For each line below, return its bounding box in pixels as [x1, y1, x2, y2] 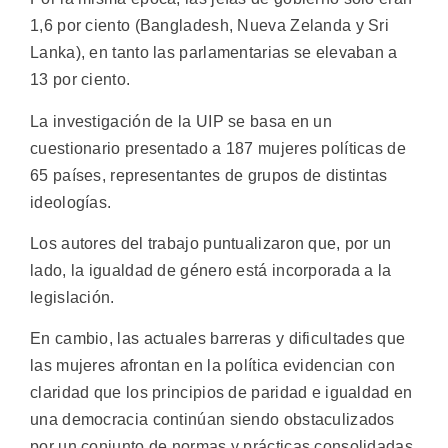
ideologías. [30, 193, 112, 211]
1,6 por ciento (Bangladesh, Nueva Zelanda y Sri [30, 17, 390, 35]
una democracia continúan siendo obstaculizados [30, 411, 395, 429]
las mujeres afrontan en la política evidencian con [30, 357, 395, 375]
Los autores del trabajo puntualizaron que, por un [30, 234, 392, 252]
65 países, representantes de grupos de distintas [30, 166, 388, 184]
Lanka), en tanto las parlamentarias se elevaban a [30, 44, 398, 62]
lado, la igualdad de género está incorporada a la [30, 261, 392, 279]
